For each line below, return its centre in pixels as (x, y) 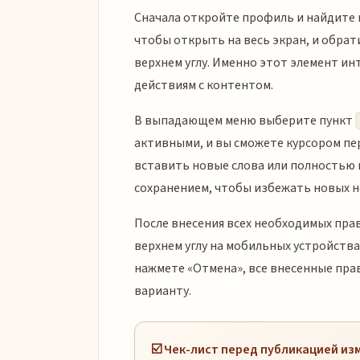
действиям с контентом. (204, 85)
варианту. (163, 290)
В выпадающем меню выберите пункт (245, 120)
